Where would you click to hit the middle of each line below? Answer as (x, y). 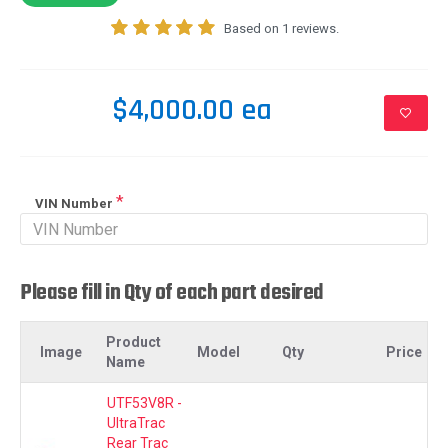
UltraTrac (136, 423)
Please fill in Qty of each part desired (172, 293)
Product (133, 342)
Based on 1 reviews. (281, 28)
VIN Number (74, 203)
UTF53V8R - (144, 403)
